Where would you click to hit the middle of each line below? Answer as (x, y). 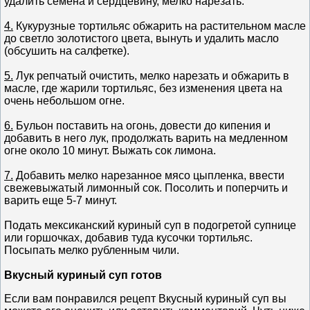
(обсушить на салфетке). (67, 51)
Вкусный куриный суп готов (83, 275)
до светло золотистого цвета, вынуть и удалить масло (142, 38)
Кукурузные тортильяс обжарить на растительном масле (159, 26)
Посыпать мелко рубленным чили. (92, 250)
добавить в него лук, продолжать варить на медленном (146, 138)
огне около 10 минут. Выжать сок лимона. (110, 150)
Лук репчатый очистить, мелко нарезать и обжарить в (151, 75)
